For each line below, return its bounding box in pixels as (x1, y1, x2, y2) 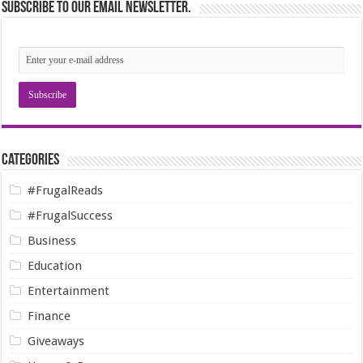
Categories (2, 152, 60, 169)
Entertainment (28, 284, 110, 299)
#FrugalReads (28, 183, 104, 199)
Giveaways (28, 334, 85, 349)
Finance (28, 309, 71, 324)
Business (28, 233, 77, 249)
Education (28, 258, 83, 274)
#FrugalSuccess (28, 208, 113, 224)
